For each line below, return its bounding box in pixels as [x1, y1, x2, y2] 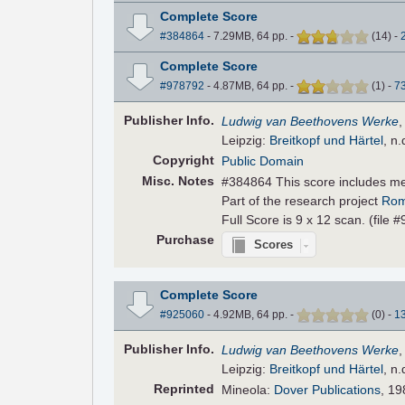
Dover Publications [274, 381, 381, 397]
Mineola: [221, 381, 275, 397]
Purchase [155, 232, 214, 248]
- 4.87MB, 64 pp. [203, 80, 290, 93]
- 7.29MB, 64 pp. [203, 30, 290, 43]
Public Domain [221, 154, 305, 169]
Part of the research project [221, 193, 382, 209]
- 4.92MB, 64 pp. [203, 307, 290, 321]
